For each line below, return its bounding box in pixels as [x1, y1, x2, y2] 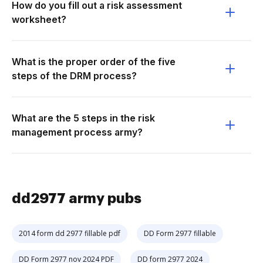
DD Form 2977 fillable [144, 228, 216, 238]
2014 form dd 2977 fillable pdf [19, 228, 120, 238]
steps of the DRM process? [12, 70, 137, 82]
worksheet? [12, 14, 66, 25]
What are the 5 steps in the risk [12, 112, 155, 124]
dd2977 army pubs [12, 191, 141, 205]
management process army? [12, 126, 143, 138]
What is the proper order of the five [12, 56, 176, 68]
